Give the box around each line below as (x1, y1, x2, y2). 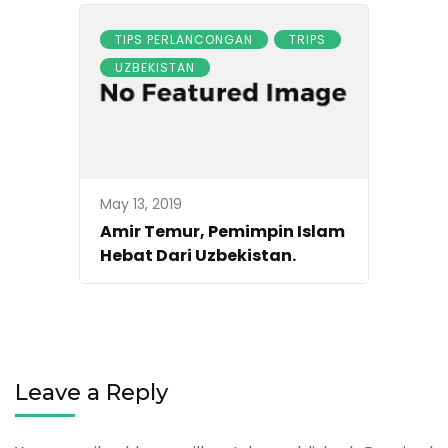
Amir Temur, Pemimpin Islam (100, 220, 345, 244)
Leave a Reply (15, 379, 168, 407)
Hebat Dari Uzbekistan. (100, 244, 296, 268)
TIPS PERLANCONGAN (115, 30, 253, 48)
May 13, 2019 (100, 194, 182, 215)
